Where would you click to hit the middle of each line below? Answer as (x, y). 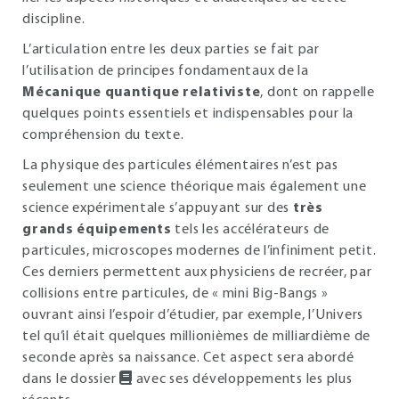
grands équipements (97, 230)
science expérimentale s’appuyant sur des (158, 208)
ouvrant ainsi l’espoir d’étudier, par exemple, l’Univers (193, 315)
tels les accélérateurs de (250, 230)
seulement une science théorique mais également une (195, 187)
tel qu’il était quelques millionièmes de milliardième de (196, 337)
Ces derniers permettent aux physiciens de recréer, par (197, 273)
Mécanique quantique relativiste (142, 93)
